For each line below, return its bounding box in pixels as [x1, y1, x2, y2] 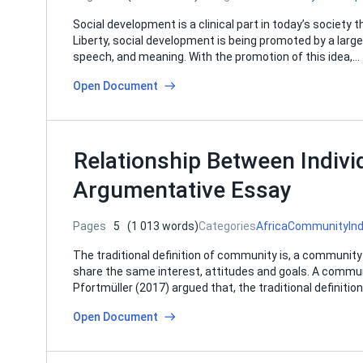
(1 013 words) [127, 220, 199, 233]
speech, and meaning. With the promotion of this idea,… [73, 50, 360, 63]
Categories [199, 220, 256, 233]
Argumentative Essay [73, 177, 292, 203]
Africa [256, 220, 288, 233]
